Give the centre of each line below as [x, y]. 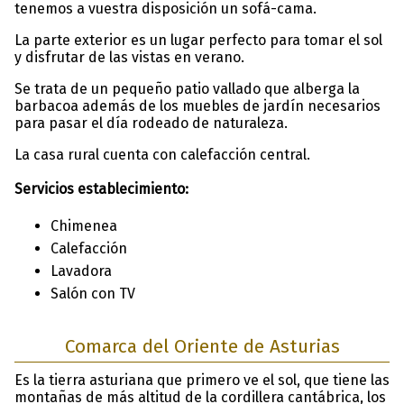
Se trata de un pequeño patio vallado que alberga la [187, 88]
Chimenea [84, 225]
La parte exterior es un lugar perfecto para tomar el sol [198, 40]
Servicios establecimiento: [101, 188]
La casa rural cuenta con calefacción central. [162, 154]
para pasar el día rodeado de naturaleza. [151, 123]
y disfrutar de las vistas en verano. [129, 57]
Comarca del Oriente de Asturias [202, 346]
